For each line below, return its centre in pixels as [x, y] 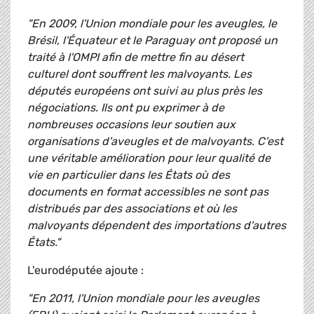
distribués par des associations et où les [132, 209]
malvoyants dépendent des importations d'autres [157, 226]
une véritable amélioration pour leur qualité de [149, 158]
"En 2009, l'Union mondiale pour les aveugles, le [152, 24]
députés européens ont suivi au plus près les [145, 91]
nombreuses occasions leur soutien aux [131, 125]
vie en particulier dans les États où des [129, 175]
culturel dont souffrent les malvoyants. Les [139, 74]
